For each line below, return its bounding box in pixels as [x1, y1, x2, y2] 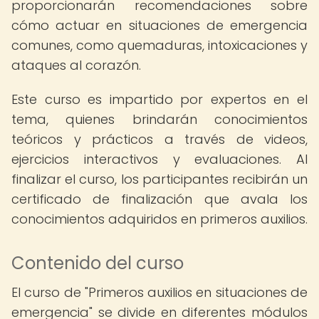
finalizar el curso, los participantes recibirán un [11, 170, 308, 188]
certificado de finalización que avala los [11, 190, 308, 208]
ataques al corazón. [11, 56, 141, 74]
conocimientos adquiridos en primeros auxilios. [11, 210, 308, 228]
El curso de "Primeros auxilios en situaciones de [11, 283, 308, 301]
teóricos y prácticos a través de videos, [11, 130, 308, 148]
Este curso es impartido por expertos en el [11, 90, 308, 108]
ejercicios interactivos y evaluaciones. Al [11, 150, 308, 168]
